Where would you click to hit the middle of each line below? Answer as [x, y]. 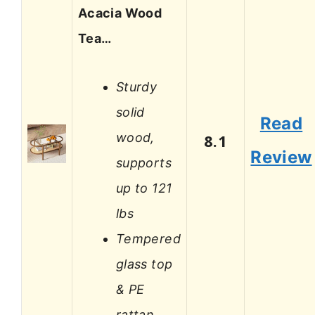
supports [144, 162]
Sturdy [137, 86]
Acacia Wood [120, 13]
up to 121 [144, 188]
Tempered [148, 238]
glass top [144, 264]
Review [281, 157]
